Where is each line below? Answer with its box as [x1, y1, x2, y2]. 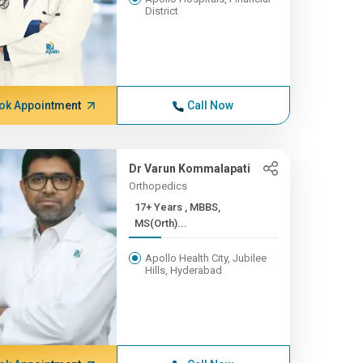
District [144, 5, 178, 17]
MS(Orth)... [134, 217, 187, 229]
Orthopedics [128, 180, 187, 192]
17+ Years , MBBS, [134, 201, 185, 213]
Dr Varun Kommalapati [128, 162, 250, 175]
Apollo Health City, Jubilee [144, 252, 267, 264]
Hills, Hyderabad [144, 264, 222, 276]
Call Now [187, 99, 234, 112]
